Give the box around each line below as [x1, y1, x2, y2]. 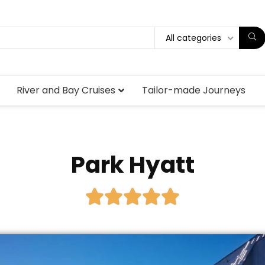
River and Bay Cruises [17, 83, 115, 97]
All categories [166, 31, 221, 44]
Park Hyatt [70, 148, 195, 181]
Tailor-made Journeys [142, 83, 245, 97]
